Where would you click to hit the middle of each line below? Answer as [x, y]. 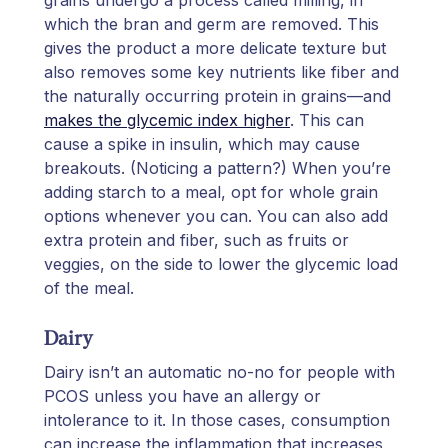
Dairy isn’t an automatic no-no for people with [219, 371]
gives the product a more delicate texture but [215, 47]
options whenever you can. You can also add [216, 215]
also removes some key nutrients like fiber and [221, 71]
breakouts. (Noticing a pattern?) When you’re [217, 167]
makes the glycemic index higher [167, 119]
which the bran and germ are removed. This [211, 23]
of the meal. [89, 287]
